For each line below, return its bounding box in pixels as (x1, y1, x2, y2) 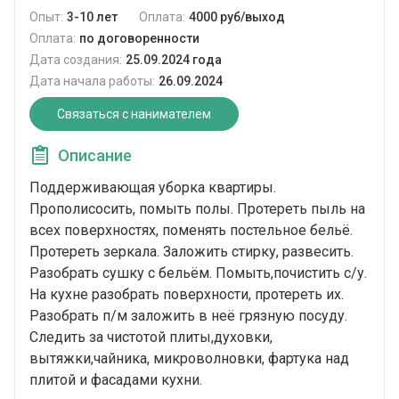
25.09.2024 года (126, 53, 222, 68)
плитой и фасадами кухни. (29, 371, 202, 389)
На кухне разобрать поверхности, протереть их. (29, 286, 344, 304)
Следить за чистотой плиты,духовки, (29, 329, 273, 346)
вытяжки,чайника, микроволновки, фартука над (29, 350, 349, 368)
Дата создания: (29, 53, 122, 68)
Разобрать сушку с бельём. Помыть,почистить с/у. (29, 265, 367, 282)
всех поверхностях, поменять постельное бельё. (29, 222, 353, 240)
